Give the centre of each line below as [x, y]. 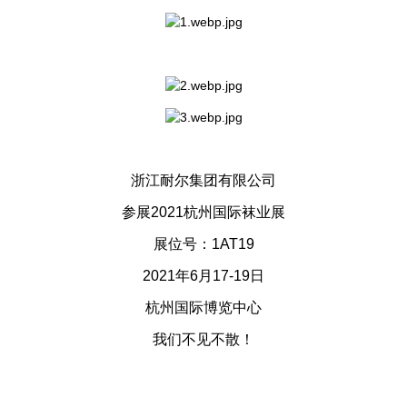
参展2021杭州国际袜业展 [203, 212]
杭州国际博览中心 [203, 308]
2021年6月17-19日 [203, 276]
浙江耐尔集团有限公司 [203, 180]
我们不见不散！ [203, 339]
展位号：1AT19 [203, 244]
